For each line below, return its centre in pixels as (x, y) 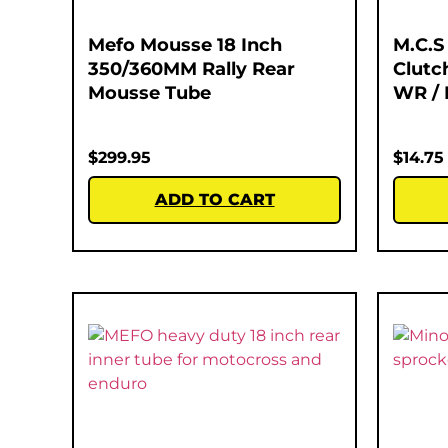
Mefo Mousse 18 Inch (185, 44)
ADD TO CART (214, 199)
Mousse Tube (149, 92)
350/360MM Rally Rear (191, 68)
